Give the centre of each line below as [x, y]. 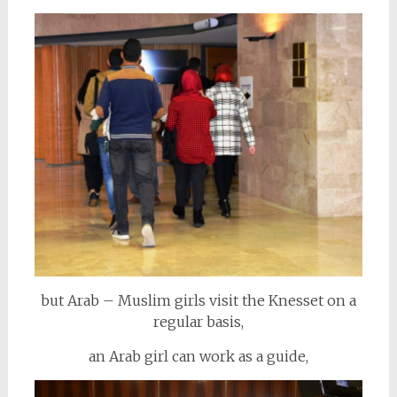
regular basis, [198, 322]
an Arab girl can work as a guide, [198, 357]
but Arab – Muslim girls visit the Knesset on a [198, 301]
